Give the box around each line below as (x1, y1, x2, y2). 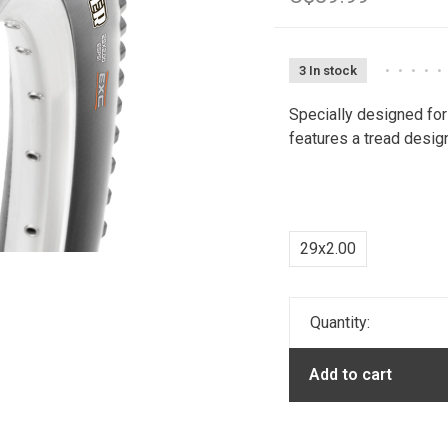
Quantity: (310, 313, 370, 332)
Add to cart (309, 365, 392, 384)
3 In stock (299, 63, 357, 78)
